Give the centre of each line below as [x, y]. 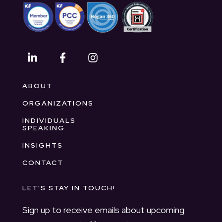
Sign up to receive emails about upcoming [103, 210]
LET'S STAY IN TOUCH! [69, 188]
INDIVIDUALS [49, 121]
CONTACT [43, 163]
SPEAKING [43, 128]
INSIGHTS [42, 145]
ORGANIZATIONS [58, 103]
